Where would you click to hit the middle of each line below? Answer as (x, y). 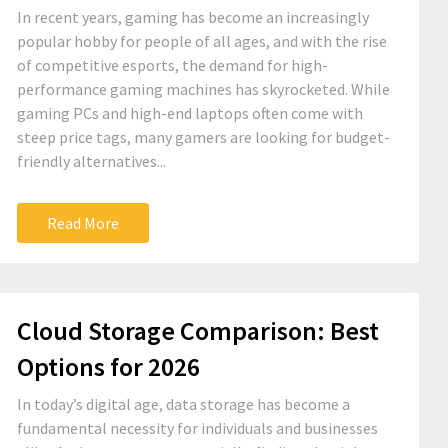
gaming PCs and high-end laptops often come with (190, 113)
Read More (83, 223)
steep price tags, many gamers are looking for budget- (203, 137)
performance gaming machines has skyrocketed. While (203, 89)
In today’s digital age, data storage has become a (183, 404)
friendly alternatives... (91, 161)
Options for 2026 (108, 366)
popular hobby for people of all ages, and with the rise (202, 41)
